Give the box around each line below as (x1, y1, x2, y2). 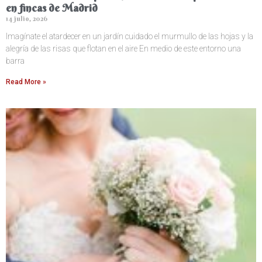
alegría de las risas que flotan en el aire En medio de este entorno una (6, 44, 241, 53)
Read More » (6, 78, 46, 86)
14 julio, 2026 (6, 14, 47, 23)
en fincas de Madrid (6, 1, 98, 15)
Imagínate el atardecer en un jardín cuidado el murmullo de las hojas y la (6, 32, 253, 41)
